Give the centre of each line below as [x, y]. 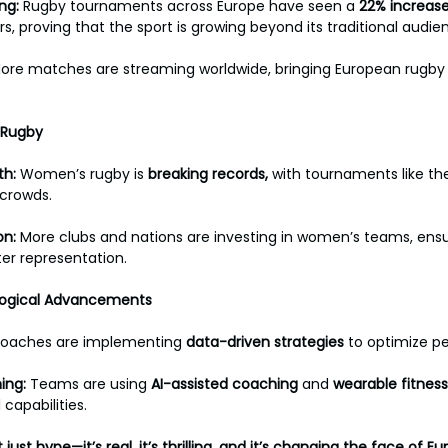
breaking [178, 174]
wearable [365, 384]
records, [242, 174]
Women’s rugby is [84, 174]
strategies [309, 342]
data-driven [228, 342]
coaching [265, 384]
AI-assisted [189, 384]
